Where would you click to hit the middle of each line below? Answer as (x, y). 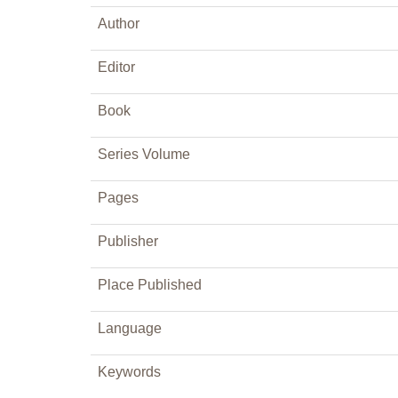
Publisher (128, 241)
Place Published (150, 285)
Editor (116, 67)
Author (119, 24)
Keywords (129, 372)
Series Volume (144, 154)
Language (130, 328)
